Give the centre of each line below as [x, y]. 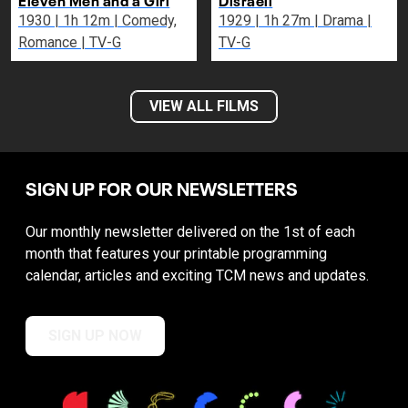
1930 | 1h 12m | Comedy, [41, 21]
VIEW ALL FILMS [204, 107]
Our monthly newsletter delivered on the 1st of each [190, 232]
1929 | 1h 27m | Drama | [241, 21]
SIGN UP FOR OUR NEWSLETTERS [162, 187]
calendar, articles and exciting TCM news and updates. [197, 276]
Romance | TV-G [101, 43]
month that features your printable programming [176, 254]
